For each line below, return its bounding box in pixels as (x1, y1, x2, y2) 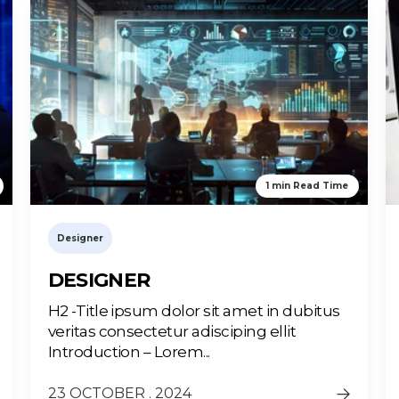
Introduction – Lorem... (47, 343, 210, 362)
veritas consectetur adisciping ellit (47, 322, 297, 341)
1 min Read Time (266, 180, 349, 192)
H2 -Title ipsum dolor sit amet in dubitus (47, 302, 340, 321)
